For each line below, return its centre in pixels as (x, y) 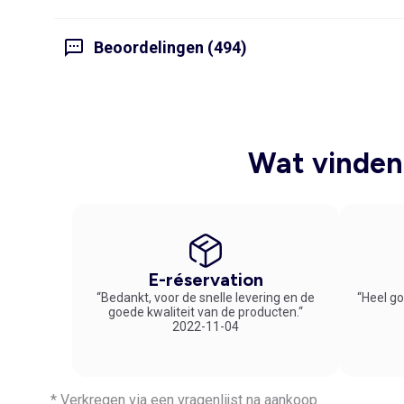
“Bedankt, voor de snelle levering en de (206, 297)
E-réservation (206, 279)
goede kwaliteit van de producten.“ (206, 312)
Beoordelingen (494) (170, 48)
